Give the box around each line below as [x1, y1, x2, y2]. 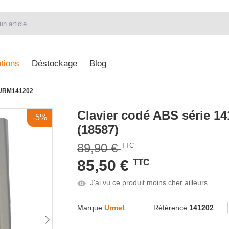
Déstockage [31, 59, 77, 69]
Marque [77, 203, 104, 212]
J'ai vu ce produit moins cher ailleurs [89, 178, 208, 187]
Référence [153, 203, 189, 212]
